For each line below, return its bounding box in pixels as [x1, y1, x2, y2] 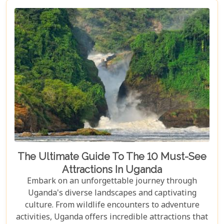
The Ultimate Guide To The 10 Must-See [17, 150, 206, 163]
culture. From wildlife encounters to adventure [24, 200, 199, 212]
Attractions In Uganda [62, 163, 162, 176]
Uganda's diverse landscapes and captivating [27, 188, 196, 200]
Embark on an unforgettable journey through [27, 176, 197, 188]
